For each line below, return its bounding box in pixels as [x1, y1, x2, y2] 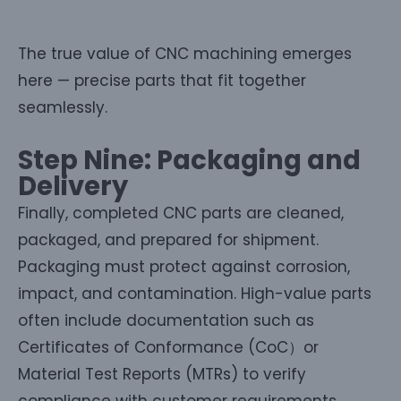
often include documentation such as [18, 309, 314, 331]
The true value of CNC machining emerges [18, 42, 352, 64]
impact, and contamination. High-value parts [18, 282, 371, 304]
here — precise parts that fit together [18, 69, 306, 91]
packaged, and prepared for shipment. [18, 228, 319, 251]
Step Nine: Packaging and [18, 141, 361, 178]
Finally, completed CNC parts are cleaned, [18, 201, 344, 224]
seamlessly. [18, 96, 107, 118]
